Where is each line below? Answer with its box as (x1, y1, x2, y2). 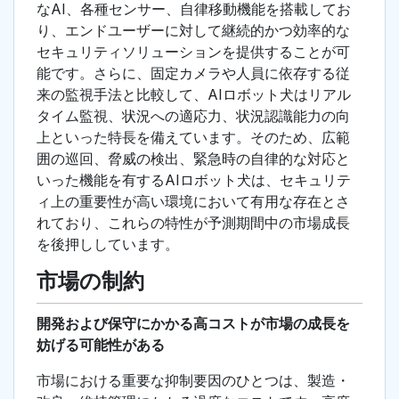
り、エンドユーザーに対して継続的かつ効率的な (37, 21, 350, 40)
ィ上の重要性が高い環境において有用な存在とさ (37, 192, 350, 211)
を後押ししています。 (37, 235, 179, 254)
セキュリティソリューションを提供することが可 (37, 43, 350, 61)
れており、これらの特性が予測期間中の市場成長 (37, 214, 350, 232)
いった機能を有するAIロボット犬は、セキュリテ (37, 171, 351, 190)
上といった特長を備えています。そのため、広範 (37, 128, 350, 147)
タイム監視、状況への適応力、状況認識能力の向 (37, 107, 350, 126)
